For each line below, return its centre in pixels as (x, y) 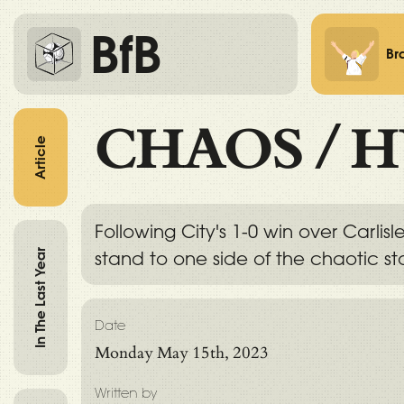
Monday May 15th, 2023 (182, 353)
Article (40, 157)
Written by (126, 393)
